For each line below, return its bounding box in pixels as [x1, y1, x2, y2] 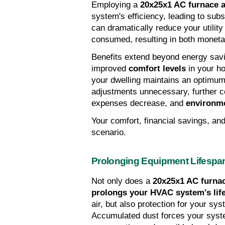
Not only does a [91, 176, 153, 186]
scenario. [91, 128, 126, 138]
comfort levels [129, 64, 186, 74]
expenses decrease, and [91, 98, 186, 108]
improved [91, 64, 129, 74]
